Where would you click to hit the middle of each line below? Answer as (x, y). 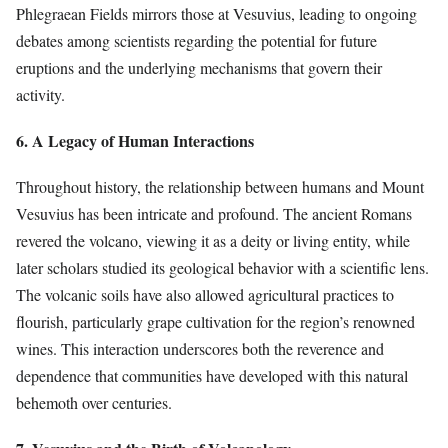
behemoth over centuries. (94, 403)
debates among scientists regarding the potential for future (196, 40)
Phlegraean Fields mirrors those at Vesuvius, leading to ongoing (216, 13)
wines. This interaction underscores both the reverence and (200, 349)
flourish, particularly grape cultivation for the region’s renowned (215, 322)
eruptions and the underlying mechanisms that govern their (199, 67)
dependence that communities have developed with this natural (212, 376)
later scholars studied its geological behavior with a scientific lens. (222, 268)
